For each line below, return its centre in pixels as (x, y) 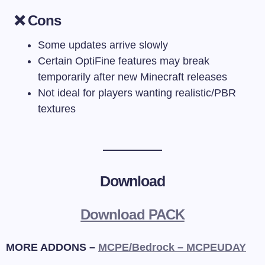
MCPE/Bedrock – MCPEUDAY (172, 247)
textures (57, 109)
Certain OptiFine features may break (124, 61)
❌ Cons (38, 20)
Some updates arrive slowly (103, 45)
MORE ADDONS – (52, 247)
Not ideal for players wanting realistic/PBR (137, 93)
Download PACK (132, 214)
